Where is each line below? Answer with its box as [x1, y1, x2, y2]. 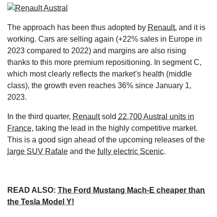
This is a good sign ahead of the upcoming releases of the [7, 135, 205, 144]
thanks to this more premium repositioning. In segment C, [7, 58, 201, 66]
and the [68, 147, 97, 155]
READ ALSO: [7, 186, 58, 194]
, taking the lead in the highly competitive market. [31, 124, 198, 132]
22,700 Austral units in [118, 112, 194, 121]
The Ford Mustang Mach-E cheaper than [58, 186, 205, 194]
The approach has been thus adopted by [7, 23, 148, 31]
